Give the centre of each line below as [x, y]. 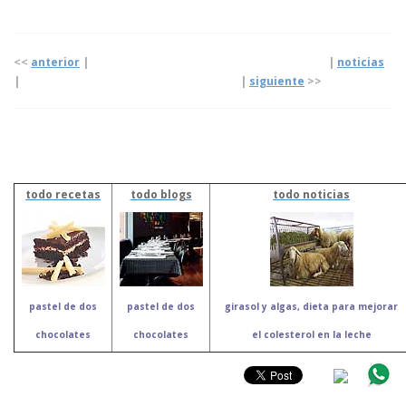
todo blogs [161, 195]
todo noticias [311, 195]
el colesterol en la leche [311, 335]
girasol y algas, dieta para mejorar [311, 307]
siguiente [277, 82]
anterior [55, 63]
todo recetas [63, 195]
